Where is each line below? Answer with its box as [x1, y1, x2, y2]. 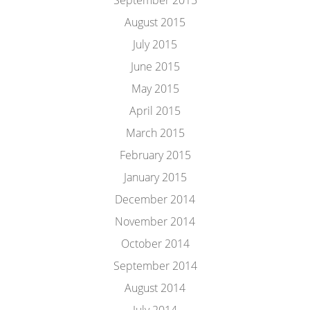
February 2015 [119, 147, 191, 163]
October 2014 [120, 236, 190, 251]
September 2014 [113, 258, 197, 273]
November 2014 [115, 214, 195, 229]
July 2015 [133, 37, 177, 52]
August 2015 [125, 15, 185, 30]
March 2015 [125, 125, 185, 140]
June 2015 [130, 59, 180, 74]
